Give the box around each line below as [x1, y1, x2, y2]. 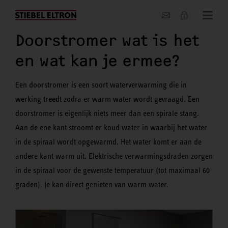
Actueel [15, 8, 41, 18]
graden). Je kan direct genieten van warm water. [15, 180, 168, 189]
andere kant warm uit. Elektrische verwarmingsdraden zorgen [15, 151, 213, 160]
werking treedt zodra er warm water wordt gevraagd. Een [15, 94, 199, 103]
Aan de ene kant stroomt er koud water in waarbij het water [15, 123, 207, 132]
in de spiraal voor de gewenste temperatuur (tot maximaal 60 [15, 165, 210, 175]
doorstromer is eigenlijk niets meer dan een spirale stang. [15, 108, 199, 118]
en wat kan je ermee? [15, 51, 180, 70]
